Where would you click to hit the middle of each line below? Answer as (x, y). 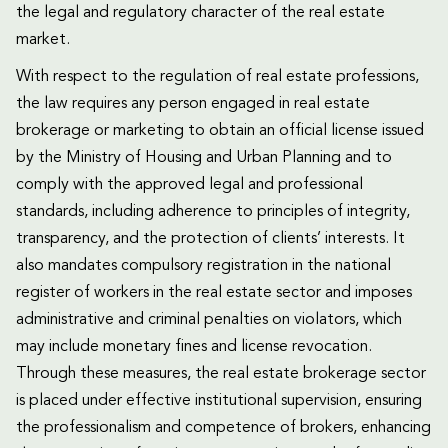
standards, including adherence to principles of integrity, (213, 212)
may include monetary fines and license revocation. (194, 347)
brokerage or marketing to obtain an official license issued (220, 131)
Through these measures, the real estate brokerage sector (221, 374)
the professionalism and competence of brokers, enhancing (223, 428)
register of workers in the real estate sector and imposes (214, 293)
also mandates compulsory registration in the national (203, 266)
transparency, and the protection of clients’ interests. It (210, 239)
